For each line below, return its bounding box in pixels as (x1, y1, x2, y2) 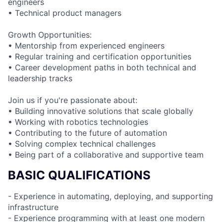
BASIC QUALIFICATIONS (8, 167, 151, 182)
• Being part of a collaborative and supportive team (8, 149, 204, 160)
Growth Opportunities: (8, 29, 92, 40)
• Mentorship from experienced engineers (8, 40, 165, 51)
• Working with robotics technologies (8, 116, 148, 127)
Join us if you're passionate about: (8, 95, 137, 105)
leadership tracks (8, 73, 72, 83)
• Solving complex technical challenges (8, 138, 156, 149)
